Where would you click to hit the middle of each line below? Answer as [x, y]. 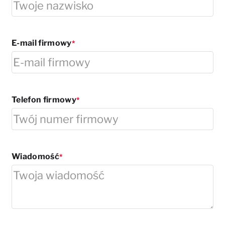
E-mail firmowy [42, 43]
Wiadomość [35, 156]
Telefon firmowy [44, 100]
